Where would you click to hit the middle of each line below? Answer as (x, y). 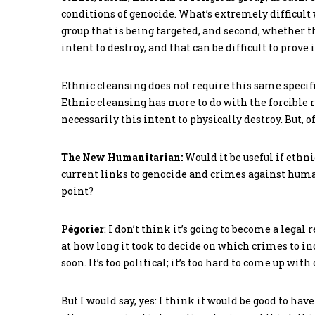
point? (77, 191)
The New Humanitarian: (122, 157)
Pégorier (83, 229)
